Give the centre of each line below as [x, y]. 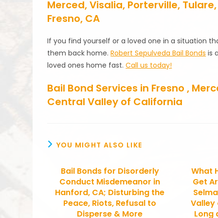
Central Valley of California [115, 101]
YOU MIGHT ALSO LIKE [99, 145]
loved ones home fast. [87, 65]
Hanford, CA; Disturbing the [110, 192]
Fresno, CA [74, 18]
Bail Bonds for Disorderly [110, 171]
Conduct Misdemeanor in [110, 182]
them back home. [79, 53]
